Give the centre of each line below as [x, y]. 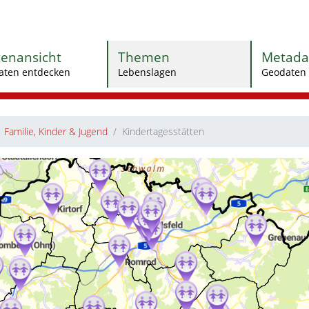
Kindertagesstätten [163, 132]
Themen [144, 57]
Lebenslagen [148, 72]
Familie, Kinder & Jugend [56, 132]
